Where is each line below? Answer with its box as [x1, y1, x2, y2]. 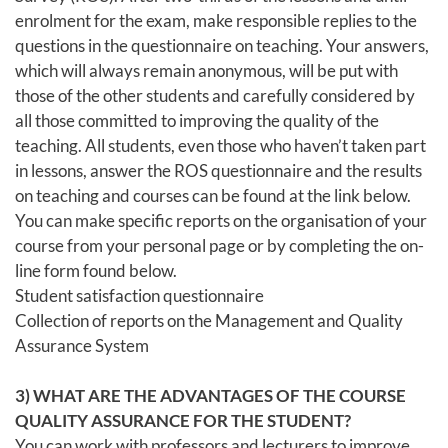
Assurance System [15, 334, 152, 356]
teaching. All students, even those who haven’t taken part [15, 134, 426, 156]
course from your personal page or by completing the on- [15, 234, 424, 256]
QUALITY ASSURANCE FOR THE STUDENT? [15, 409, 351, 431]
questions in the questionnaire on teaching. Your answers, [15, 34, 429, 56]
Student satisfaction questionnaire [15, 284, 264, 306]
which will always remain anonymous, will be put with [15, 59, 398, 81]
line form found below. [15, 259, 177, 281]
